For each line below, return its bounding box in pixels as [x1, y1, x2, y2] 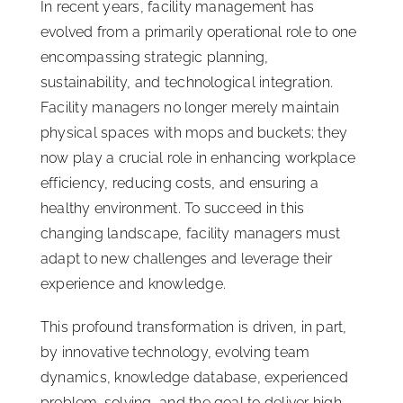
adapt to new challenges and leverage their [40, 250, 333, 268]
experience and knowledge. [40, 275, 227, 293]
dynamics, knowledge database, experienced [40, 369, 348, 387]
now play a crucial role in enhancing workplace [40, 149, 356, 167]
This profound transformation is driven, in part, [40, 318, 347, 336]
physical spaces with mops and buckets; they [40, 124, 348, 142]
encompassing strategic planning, [40, 49, 269, 67]
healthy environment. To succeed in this [40, 200, 305, 218]
